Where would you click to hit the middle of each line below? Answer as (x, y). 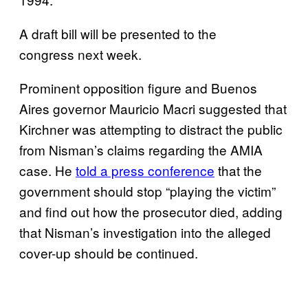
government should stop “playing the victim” (147, 190)
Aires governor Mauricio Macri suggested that (153, 108)
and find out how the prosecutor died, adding (151, 211)
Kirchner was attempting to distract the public (151, 129)
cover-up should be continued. (109, 252)
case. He (47, 170)
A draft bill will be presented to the (118, 33)
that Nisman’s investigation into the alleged (145, 232)
